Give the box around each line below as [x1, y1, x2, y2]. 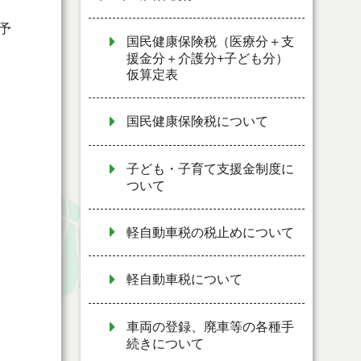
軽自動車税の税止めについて [127, 225, 294, 239]
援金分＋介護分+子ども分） [127, 52, 288, 66]
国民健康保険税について [127, 114, 268, 129]
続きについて [127, 336, 204, 351]
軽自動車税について [127, 272, 243, 287]
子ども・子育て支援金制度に [127, 161, 294, 176]
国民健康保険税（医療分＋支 [127, 35, 294, 49]
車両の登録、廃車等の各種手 [127, 320, 294, 334]
